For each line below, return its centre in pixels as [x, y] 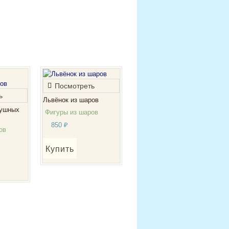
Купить [60, 149]
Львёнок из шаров [71, 100]
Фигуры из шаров [72, 112]
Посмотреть [75, 86]
